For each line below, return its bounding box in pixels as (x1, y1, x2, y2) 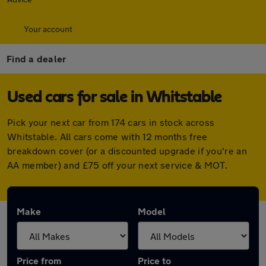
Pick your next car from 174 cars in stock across (7, 116, 215, 128)
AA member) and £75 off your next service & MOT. (7, 159, 228, 170)
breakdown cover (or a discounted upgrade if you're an (7, 145, 247, 156)
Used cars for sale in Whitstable (7, 89, 222, 106)
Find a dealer (7, 53, 66, 64)
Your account (24, 24, 72, 34)
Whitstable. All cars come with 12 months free (7, 131, 208, 142)
